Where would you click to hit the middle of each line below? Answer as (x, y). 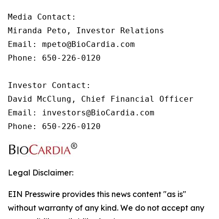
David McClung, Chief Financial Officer (103, 99)
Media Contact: (42, 17)
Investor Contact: (49, 85)
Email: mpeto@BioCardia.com (71, 44)
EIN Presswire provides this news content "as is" (97, 194)
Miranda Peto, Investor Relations (86, 31)
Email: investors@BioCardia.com (81, 113)
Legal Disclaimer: (41, 173)
